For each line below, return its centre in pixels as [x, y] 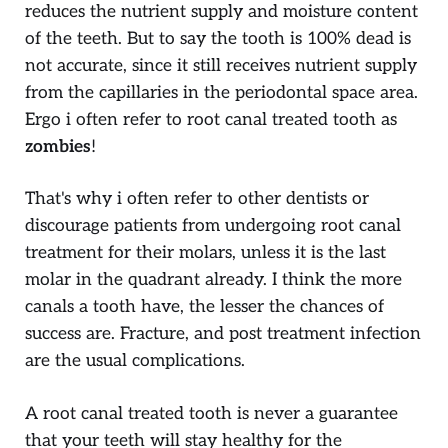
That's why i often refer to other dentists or [197, 199]
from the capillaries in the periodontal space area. [221, 92]
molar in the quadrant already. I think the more [213, 280]
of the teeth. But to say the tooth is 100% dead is [218, 38]
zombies [58, 146]
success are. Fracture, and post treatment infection [223, 334]
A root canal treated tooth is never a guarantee [211, 414]
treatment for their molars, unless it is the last [205, 253]
